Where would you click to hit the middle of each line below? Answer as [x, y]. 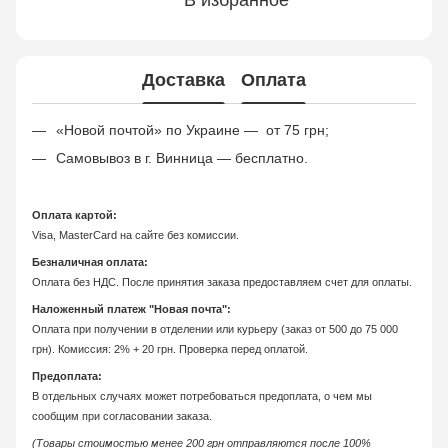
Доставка [183, 79]
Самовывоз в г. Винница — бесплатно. [182, 158]
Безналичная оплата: [90, 261]
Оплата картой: [74, 214]
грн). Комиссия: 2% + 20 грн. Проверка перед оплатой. [170, 348]
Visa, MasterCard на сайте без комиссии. [135, 234]
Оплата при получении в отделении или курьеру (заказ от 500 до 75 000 [215, 328]
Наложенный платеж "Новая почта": [131, 308]
